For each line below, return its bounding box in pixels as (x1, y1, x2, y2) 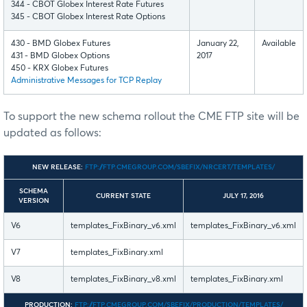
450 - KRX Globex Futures (11, 64, 108, 73)
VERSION (18, 197, 49, 204)
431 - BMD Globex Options (11, 51, 110, 60)
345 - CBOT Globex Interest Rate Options (11, 12, 165, 21)
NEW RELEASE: (32, 163, 83, 171)
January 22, (197, 39, 239, 48)
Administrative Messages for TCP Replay (11, 76, 162, 85)
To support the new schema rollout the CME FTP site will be (3, 110, 299, 122)
